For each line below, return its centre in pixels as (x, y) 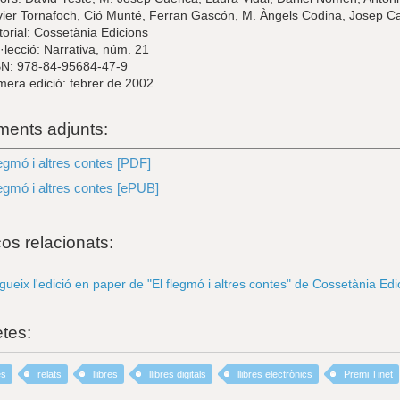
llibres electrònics (275, 374)
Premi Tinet (368, 374)
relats (50, 374)
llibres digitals (178, 374)
